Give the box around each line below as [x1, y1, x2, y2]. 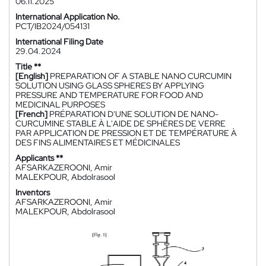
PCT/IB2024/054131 [15, 21, 90, 31]
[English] [15, 71, 48, 81]
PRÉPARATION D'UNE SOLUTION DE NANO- [49, 109, 218, 119]
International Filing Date [15, 36, 103, 47]
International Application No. [15, 11, 120, 22]
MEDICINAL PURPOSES [15, 99, 105, 110]
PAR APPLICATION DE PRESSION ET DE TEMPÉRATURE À [15, 128, 237, 138]
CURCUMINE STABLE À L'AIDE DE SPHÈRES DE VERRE [15, 118, 226, 129]
